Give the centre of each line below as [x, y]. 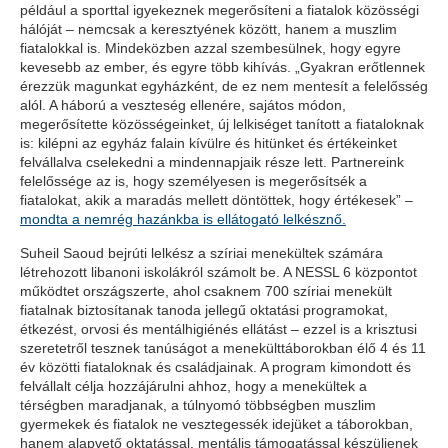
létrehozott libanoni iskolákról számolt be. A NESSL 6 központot [218, 272]
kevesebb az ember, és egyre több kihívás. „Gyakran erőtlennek [222, 67]
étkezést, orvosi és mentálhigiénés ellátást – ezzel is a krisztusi [218, 329]
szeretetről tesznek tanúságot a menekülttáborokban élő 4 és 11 [223, 348]
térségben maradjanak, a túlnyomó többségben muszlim [198, 405]
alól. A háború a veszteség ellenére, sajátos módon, [183, 105]
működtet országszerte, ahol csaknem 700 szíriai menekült [206, 291]
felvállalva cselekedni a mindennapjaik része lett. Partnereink [212, 162]
